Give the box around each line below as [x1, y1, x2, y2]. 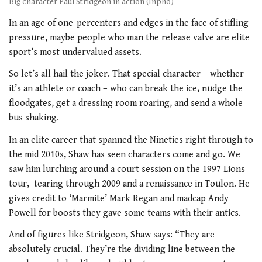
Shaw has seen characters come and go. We [68, 149, 240, 160]
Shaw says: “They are [128, 229, 215, 241]
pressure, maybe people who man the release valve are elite [9, 32, 250, 43]
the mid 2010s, [9, 149, 68, 160]
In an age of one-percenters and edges [9, 17, 163, 29]
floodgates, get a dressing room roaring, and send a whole [9, 98, 243, 109]
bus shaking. [9, 112, 59, 124]
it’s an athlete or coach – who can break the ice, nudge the [9, 83, 243, 95]
